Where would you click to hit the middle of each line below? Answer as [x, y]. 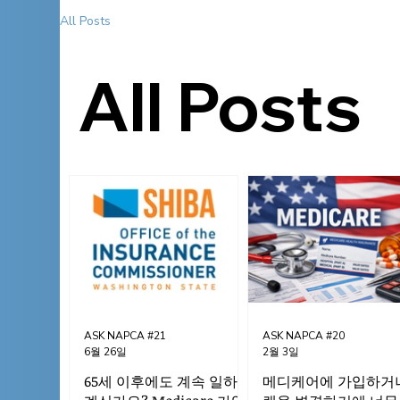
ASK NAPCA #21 [125, 336]
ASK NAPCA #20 [304, 336]
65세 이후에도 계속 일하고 [168, 381]
